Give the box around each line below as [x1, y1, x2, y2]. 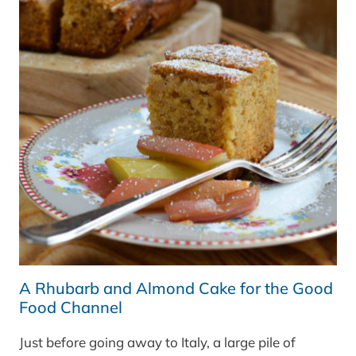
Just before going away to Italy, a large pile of [19, 334, 296, 351]
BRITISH [89, 27, 137, 41]
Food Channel [19, 297, 122, 318]
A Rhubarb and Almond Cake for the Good [19, 278, 333, 299]
